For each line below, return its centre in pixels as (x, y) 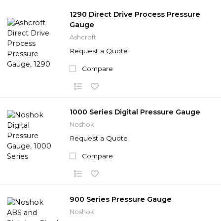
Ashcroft (83, 37)
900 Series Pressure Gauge (121, 199)
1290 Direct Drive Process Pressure (135, 14)
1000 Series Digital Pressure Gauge (135, 112)
